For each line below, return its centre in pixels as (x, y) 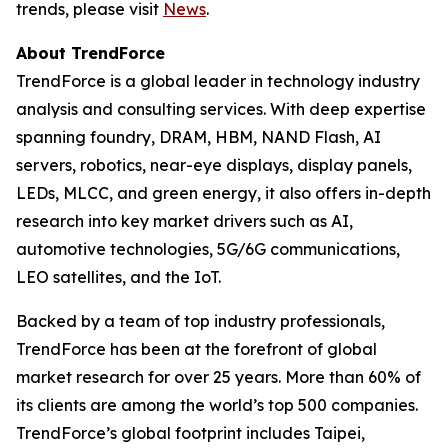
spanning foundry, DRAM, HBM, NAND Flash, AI (198, 137)
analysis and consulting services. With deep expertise (221, 109)
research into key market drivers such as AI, (184, 221)
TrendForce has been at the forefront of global (196, 349)
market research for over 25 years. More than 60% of (218, 377)
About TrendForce (90, 53)
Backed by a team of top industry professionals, (200, 321)
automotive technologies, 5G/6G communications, (208, 249)
